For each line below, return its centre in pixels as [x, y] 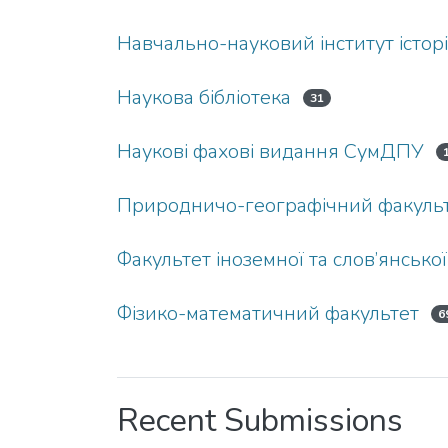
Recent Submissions [260, 420]
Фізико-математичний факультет [268, 313]
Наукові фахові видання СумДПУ [270, 151]
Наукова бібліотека [204, 97]
